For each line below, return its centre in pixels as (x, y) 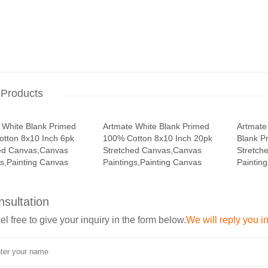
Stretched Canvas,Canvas (153, 150)
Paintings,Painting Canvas (153, 162)
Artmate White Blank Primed (156, 126)
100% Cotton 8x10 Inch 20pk (158, 138)
